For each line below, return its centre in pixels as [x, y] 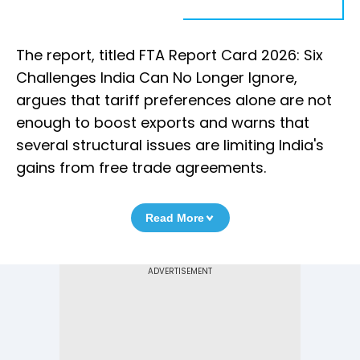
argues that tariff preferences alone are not [174, 100]
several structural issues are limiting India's [170, 145]
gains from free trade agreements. [141, 168]
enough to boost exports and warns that [163, 123]
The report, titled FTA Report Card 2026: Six [170, 55]
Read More [174, 218]
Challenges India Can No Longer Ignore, [157, 78]
